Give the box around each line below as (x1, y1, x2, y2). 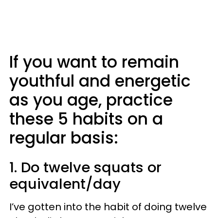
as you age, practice (9, 89, 173, 111)
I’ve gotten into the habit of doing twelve (9, 200, 207, 214)
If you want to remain (9, 51, 179, 73)
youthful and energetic (9, 70, 191, 92)
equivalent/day (9, 174, 121, 194)
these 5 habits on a (9, 108, 163, 130)
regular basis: (9, 127, 118, 149)
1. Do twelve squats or (9, 158, 162, 177)
